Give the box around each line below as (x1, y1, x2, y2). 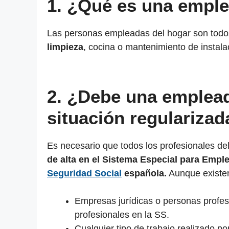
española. (122, 168, 167, 179)
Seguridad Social (47, 168, 122, 179)
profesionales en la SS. (75, 210, 169, 220)
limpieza (47, 42, 83, 53)
